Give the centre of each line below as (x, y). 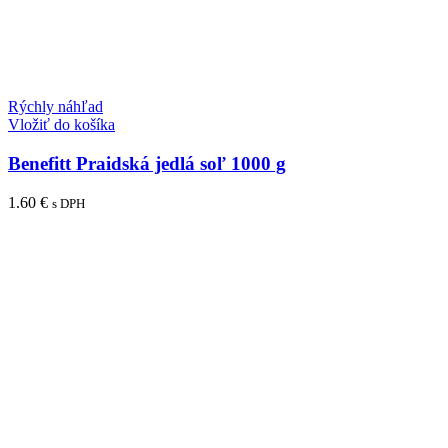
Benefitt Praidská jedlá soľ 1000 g (147, 163)
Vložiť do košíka (61, 125)
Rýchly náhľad (55, 107)
